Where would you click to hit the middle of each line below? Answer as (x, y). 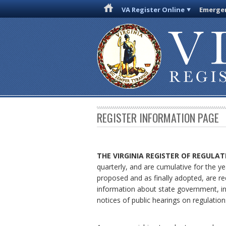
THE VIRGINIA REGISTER (138, 156)
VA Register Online (153, 10)
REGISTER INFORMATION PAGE (158, 118)
